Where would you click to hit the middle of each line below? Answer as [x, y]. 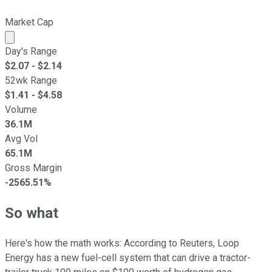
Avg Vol [21, 138]
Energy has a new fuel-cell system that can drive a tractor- [128, 257]
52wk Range [31, 80]
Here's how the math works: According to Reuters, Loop [122, 243]
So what [32, 213]
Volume [21, 109]
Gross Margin [33, 168]
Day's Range [31, 51]
